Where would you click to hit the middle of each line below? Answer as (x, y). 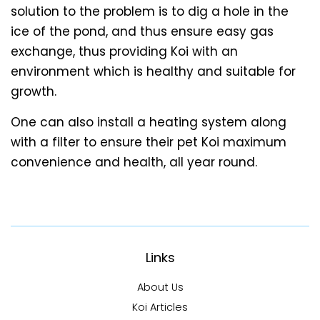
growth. (39, 92)
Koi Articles (160, 307)
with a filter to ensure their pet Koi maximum (149, 142)
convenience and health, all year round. (134, 162)
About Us (160, 287)
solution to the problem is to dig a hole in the (150, 12)
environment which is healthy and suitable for (153, 72)
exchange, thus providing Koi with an (124, 52)
